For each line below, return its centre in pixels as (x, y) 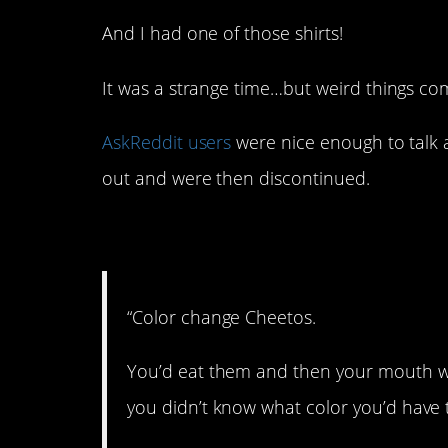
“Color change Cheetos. (222, 317)
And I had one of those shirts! (222, 33)
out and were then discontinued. (236, 177)
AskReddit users (167, 141)
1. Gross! (180, 232)
